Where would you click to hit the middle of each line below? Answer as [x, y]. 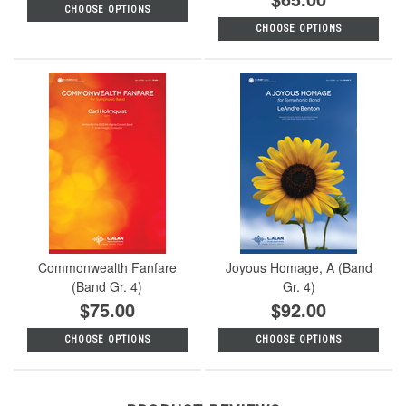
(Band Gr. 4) [107, 286]
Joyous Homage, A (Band [299, 267]
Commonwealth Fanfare [107, 267]
